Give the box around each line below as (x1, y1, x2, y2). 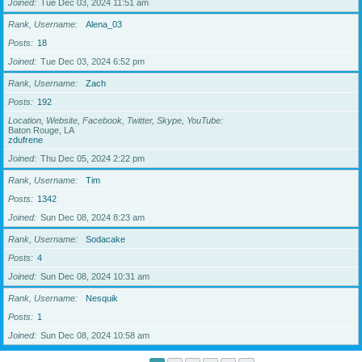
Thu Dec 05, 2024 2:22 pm (40, 154, 145, 163)
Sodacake (86, 234, 125, 244)
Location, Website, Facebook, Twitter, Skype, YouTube (8, 116, 221, 125)
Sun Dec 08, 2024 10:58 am (40, 330, 149, 340)
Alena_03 (86, 19, 122, 29)
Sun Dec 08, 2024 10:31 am (40, 271, 149, 281)
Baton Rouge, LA (8, 125, 74, 135)
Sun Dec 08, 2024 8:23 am (40, 213, 145, 222)
